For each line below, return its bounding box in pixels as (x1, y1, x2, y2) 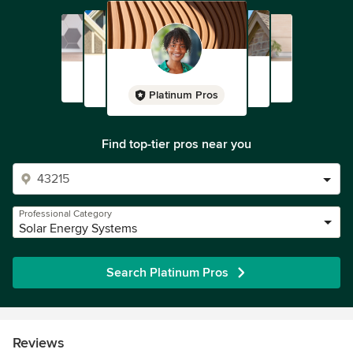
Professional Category (19, 208, 112, 220)
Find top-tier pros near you (102, 136, 251, 152)
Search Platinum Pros (106, 265, 229, 281)
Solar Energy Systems (19, 221, 137, 236)
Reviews (13, 334, 64, 351)
